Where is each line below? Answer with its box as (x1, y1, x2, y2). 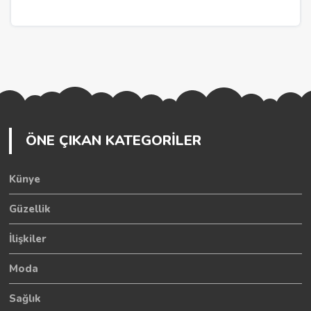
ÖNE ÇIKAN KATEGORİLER (26, 131, 202, 151)
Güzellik (9, 202, 51, 217)
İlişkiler (9, 232, 47, 246)
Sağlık (9, 292, 42, 306)
